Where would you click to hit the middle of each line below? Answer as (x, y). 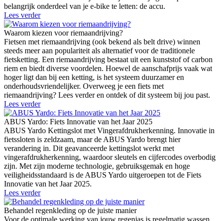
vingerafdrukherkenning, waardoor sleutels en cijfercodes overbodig (110, 157)
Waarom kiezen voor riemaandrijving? (63, 33)
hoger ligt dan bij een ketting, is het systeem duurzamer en (94, 77)
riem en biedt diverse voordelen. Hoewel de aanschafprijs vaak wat (108, 68)
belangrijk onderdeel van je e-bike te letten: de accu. (85, 6)
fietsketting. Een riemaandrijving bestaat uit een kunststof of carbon (108, 59)
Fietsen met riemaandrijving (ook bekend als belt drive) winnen (102, 41)
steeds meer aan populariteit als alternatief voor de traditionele (99, 50)
